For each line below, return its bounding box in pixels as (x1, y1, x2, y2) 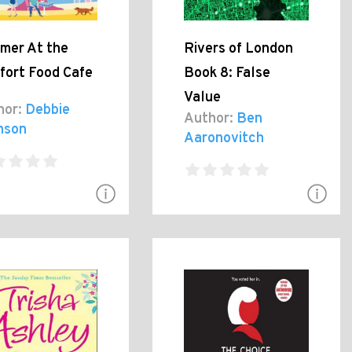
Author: (184, 109, 234, 128)
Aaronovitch (184, 129, 265, 148)
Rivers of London (184, 39, 294, 58)
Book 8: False (184, 64, 271, 82)
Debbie (22, 101, 71, 119)
